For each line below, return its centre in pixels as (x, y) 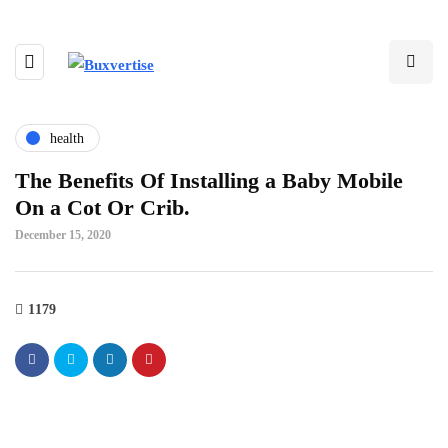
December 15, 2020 (63, 235)
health (67, 138)
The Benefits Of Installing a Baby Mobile (209, 180)
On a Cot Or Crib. (102, 207)
